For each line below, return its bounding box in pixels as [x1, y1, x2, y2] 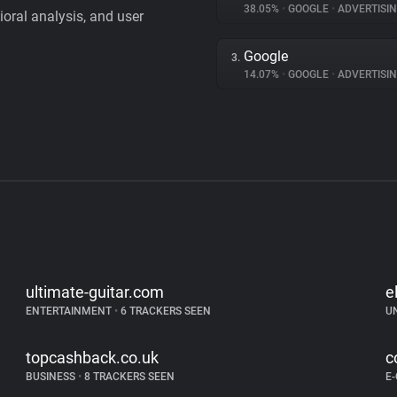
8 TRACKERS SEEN [82, 370, 175, 383]
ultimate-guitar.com [26, 283, 165, 301]
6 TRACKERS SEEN [118, 305, 212, 317]
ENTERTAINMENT [26, 305, 115, 317]
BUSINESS [26, 370, 79, 383]
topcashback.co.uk [26, 348, 160, 367]
